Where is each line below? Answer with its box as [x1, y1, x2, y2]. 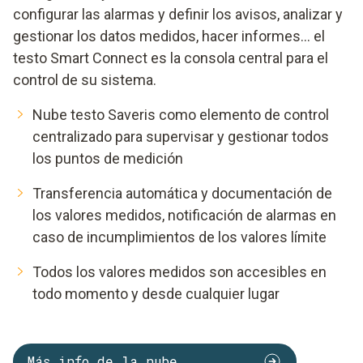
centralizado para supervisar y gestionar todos [32, 127, 329, 145]
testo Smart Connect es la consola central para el [13, 49, 328, 66]
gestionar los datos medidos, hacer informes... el [13, 27, 325, 45]
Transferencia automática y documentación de [32, 184, 332, 202]
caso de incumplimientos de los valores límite [32, 228, 327, 246]
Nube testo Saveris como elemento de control [32, 105, 329, 123]
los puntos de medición [32, 149, 183, 167]
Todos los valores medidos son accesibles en [32, 263, 327, 280]
